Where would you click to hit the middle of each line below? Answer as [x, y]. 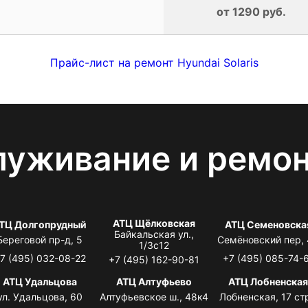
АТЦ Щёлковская [154, 223]
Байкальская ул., [154, 234]
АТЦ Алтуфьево [154, 281]
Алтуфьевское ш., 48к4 [154, 296]
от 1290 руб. [251, 11]
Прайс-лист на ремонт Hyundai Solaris [154, 62]
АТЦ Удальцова [40, 281]
